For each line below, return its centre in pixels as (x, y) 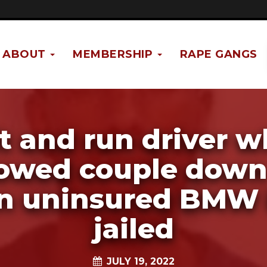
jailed (133, 228)
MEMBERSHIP (114, 54)
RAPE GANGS (218, 54)
